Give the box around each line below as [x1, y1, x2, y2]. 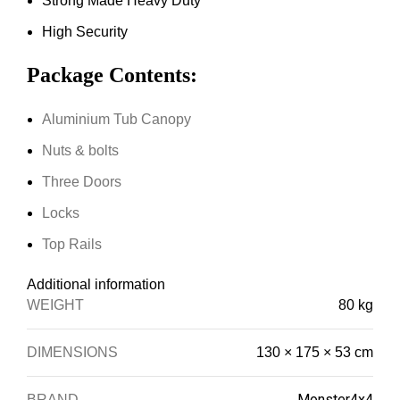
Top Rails [42, 236, 102, 252]
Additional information [27, 276, 165, 292]
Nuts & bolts [42, 142, 119, 158]
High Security [42, 23, 128, 39]
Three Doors [42, 173, 121, 189]
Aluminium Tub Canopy [42, 111, 191, 127]
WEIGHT [27, 296, 84, 312]
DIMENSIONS [27, 344, 118, 360]
